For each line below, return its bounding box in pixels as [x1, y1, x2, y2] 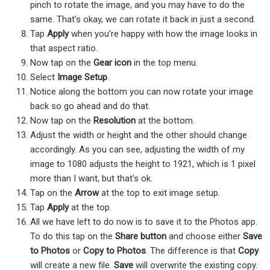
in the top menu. [131, 57, 198, 68]
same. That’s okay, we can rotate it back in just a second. [30, 13, 256, 25]
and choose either [166, 230, 243, 242]
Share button [115, 230, 166, 242]
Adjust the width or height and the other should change [30, 129, 247, 140]
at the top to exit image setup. [99, 187, 220, 198]
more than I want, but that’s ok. [30, 172, 152, 184]
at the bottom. [136, 115, 195, 126]
